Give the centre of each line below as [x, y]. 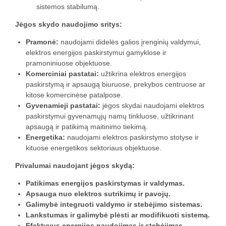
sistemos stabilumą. [68, 7]
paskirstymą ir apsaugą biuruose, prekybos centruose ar [116, 84]
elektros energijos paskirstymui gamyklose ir [96, 53]
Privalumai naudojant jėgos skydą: [75, 166]
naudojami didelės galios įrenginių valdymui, [130, 42]
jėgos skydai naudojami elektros [152, 106]
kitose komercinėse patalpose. [74, 95]
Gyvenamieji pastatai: [63, 106]
